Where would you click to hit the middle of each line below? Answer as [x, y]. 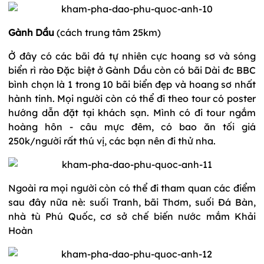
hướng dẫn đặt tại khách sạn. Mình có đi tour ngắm [132, 112]
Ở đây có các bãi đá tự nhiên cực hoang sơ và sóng [132, 56]
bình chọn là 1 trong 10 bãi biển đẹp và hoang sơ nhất [132, 84]
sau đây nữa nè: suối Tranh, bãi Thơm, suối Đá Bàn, [132, 202]
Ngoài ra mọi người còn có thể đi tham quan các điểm [132, 188]
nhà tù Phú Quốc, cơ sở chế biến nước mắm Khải [132, 216]
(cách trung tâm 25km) [108, 32]
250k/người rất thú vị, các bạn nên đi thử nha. [112, 141]
